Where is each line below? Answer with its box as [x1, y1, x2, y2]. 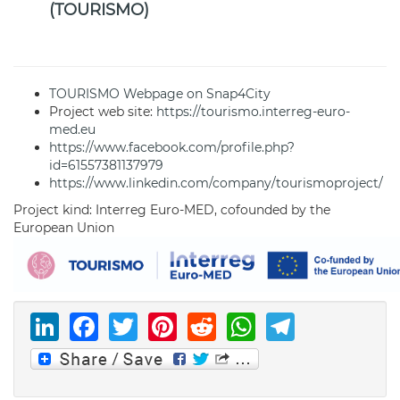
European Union [13, 220, 114, 236]
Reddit [216, 306, 312, 342]
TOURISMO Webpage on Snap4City [49, 86, 271, 102]
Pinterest [177, 306, 306, 342]
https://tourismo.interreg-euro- [156, 104, 350, 120]
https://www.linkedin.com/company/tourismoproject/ [49, 175, 383, 191]
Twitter [137, 306, 237, 342]
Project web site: [49, 104, 156, 120]
